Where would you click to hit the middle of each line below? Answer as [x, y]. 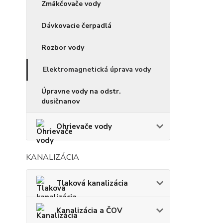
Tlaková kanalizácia [92, 183]
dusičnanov [60, 102]
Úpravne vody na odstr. [81, 92]
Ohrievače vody [84, 127]
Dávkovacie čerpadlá [76, 26]
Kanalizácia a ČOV [89, 211]
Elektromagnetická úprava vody [97, 70]
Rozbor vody [63, 48]
